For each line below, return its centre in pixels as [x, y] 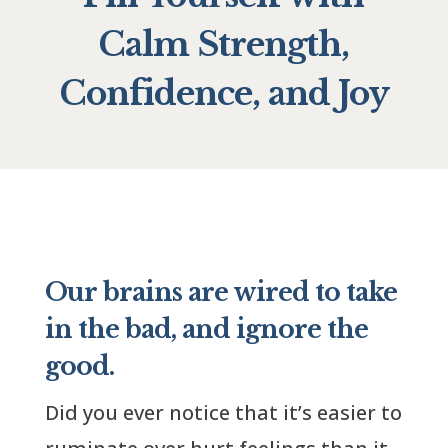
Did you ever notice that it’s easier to [223, 412]
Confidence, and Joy [223, 93]
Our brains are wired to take [220, 292]
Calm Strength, [224, 44]
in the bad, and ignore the [206, 329]
